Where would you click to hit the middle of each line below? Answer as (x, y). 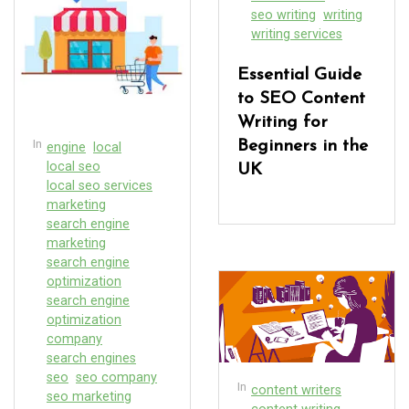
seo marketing (89, 396)
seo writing (283, 15)
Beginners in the (303, 146)
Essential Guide (299, 75)
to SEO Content (301, 99)
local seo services (100, 185)
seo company (116, 377)
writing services (297, 34)
